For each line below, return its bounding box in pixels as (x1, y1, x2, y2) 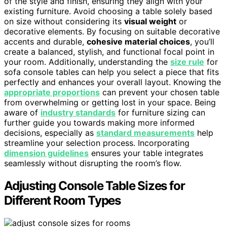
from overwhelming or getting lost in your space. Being (4, 97, 216, 108)
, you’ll (190, 36, 214, 47)
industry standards (41, 107, 116, 118)
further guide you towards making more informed (4, 118, 195, 128)
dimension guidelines (4, 148, 89, 159)
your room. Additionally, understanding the (4, 57, 170, 67)
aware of (4, 107, 41, 118)
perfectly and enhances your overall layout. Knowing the (4, 77, 221, 88)
